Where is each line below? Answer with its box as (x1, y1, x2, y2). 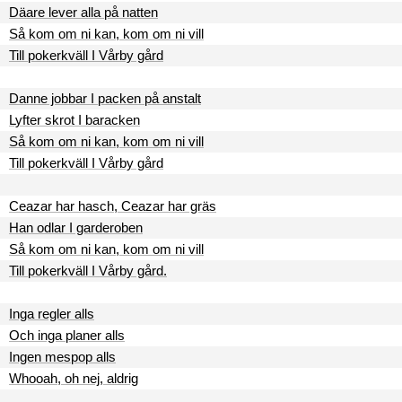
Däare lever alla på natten (9, 4, 158, 20)
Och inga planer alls (9, 328, 125, 343)
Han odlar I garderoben (9, 220, 143, 235)
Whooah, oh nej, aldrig (9, 371, 138, 386)
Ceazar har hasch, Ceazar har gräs (9, 198, 216, 214)
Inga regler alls (9, 306, 94, 321)
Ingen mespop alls (9, 349, 116, 364)
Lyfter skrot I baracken (9, 112, 140, 127)
